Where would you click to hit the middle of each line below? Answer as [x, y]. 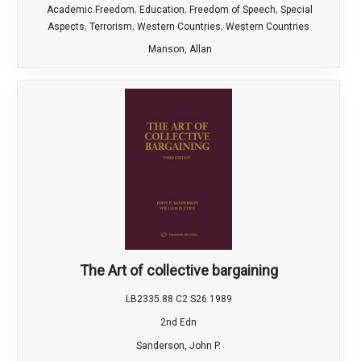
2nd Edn [178, 323]
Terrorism [111, 27]
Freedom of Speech [232, 10]
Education [162, 10]
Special [297, 10]
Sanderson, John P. [178, 346]
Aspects [66, 27]
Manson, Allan [180, 50]
